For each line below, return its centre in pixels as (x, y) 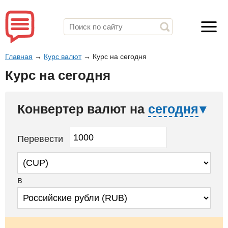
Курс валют (63, 56)
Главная (19, 56)
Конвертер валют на (83, 109)
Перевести (41, 139)
